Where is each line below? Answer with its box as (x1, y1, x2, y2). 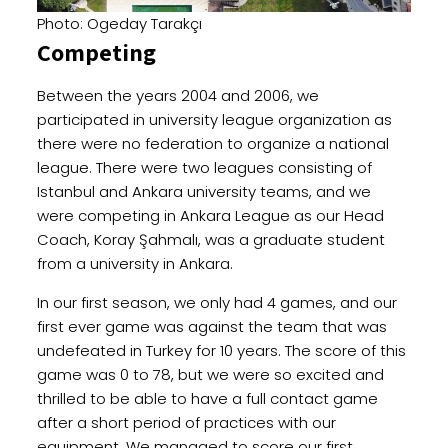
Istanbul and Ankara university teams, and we (36, 180, 371, 202)
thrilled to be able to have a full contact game (36, 387, 378, 409)
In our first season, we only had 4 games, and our (36, 291, 397, 313)
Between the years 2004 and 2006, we (36, 84, 319, 106)
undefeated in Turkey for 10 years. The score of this (36, 339, 406, 361)
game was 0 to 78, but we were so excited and (36, 363, 384, 385)
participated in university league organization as (36, 108, 392, 130)
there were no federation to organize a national (36, 132, 389, 154)
